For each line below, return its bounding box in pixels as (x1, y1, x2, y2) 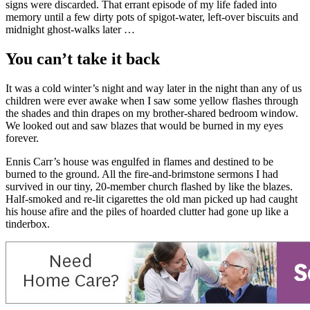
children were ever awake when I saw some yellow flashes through (6, 94, 298, 107)
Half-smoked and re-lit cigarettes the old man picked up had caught (6, 192, 298, 205)
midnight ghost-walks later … (6, 23, 135, 35)
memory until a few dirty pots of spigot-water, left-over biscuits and (6, 10, 298, 23)
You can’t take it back (6, 49, 160, 68)
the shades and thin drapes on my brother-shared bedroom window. (6, 107, 298, 119)
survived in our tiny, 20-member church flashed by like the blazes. (6, 180, 293, 192)
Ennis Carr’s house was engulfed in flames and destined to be (6, 155, 273, 167)
